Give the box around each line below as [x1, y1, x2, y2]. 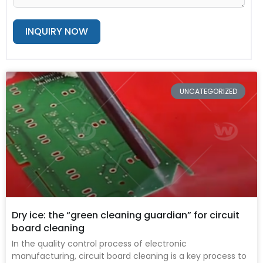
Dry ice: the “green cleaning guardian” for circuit [12, 208, 240, 222]
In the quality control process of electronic [12, 238, 187, 250]
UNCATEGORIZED [179, 86, 237, 96]
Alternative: [13, 56, 59, 68]
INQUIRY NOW [25, 25, 88, 39]
